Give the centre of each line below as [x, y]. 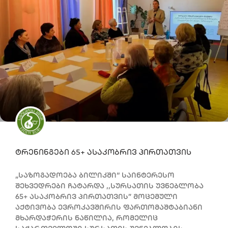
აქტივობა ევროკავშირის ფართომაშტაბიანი [109, 207]
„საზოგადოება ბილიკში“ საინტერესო [95, 175]
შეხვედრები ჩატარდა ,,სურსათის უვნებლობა [109, 186]
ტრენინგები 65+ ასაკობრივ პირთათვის [103, 152]
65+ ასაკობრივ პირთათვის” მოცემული [96, 196]
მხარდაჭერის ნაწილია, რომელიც [87, 218]
